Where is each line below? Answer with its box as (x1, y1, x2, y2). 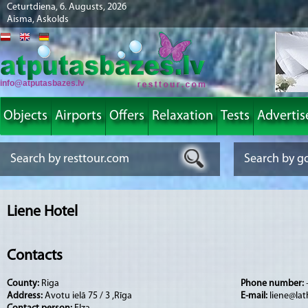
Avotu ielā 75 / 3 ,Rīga (45, 290, 132, 301)
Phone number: (241, 278, 306, 289)
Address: (7, 290, 45, 301)
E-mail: (241, 290, 269, 301)
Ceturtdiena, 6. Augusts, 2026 (7, 2, 126, 12)
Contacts (7, 248, 63, 265)
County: (7, 278, 41, 289)
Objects (3, 109, 47, 123)
